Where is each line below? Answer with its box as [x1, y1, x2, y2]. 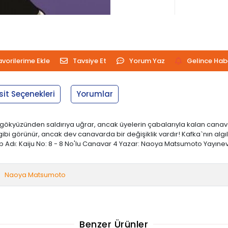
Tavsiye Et [72, 55, 106, 66]
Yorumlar [76, 88, 113, 99]
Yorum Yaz [129, 55, 165, 66]
